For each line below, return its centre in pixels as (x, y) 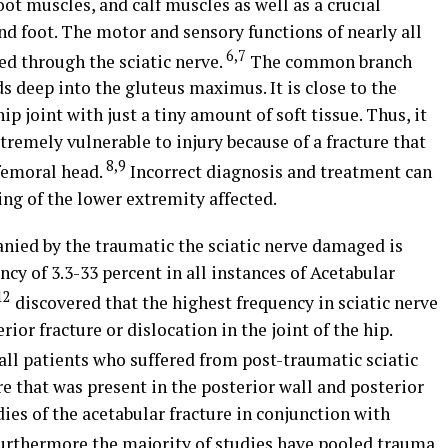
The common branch (329, 61)
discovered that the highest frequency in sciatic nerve (224, 303)
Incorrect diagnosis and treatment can (279, 172)
